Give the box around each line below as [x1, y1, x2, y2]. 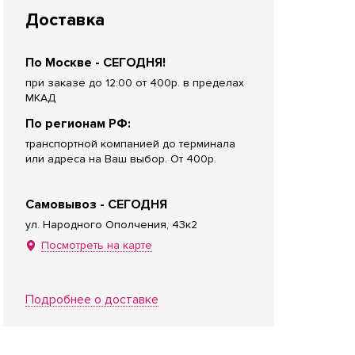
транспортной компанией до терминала [25, 137, 235, 151]
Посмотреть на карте [41, 239, 152, 252]
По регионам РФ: [25, 116, 131, 132]
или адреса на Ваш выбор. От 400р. [25, 152, 216, 166]
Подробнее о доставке [25, 292, 158, 307]
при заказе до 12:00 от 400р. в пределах [25, 76, 244, 90]
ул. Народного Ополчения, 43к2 [25, 218, 197, 231]
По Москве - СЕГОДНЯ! [25, 55, 166, 71]
